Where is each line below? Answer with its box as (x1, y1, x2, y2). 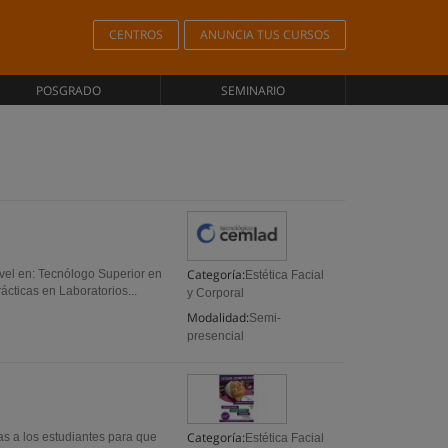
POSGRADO (35, 82, 101, 99)
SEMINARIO (221, 82, 286, 99)
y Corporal (187, 286, 245, 300)
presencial (187, 329, 245, 343)
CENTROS (109, 26, 163, 43)
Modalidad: (187, 309, 250, 326)
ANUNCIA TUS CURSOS (200, 26, 330, 43)
